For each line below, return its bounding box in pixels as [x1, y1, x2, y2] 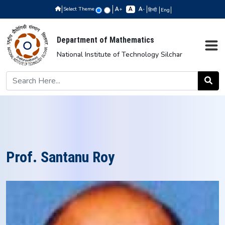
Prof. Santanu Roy [6, 148, 115, 166]
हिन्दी [148, 7, 158, 14]
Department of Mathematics [57, 35, 154, 45]
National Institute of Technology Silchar [57, 50, 182, 59]
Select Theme [63, 6, 94, 13]
